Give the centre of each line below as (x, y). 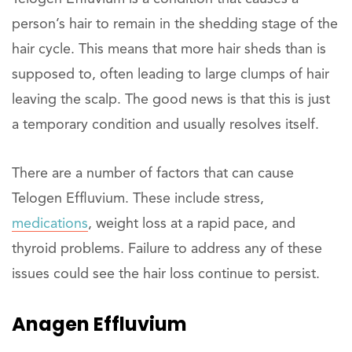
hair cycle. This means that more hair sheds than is (169, 49)
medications (50, 224)
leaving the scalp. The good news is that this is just (171, 99)
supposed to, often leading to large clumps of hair (170, 74)
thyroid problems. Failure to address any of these (167, 249)
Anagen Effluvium (99, 324)
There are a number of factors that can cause (153, 173)
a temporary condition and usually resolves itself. (165, 125)
